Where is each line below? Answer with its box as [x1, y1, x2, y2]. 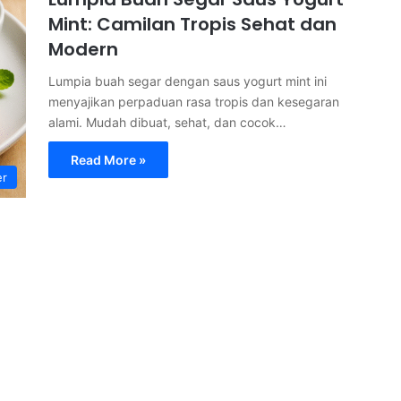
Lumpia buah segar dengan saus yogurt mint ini [48, 73, 327, 89]
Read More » [71, 152, 146, 167]
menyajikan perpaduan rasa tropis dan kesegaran [48, 94, 339, 109]
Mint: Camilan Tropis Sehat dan [48, 12, 337, 37]
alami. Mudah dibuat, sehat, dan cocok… [48, 115, 286, 130]
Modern [48, 37, 118, 62]
